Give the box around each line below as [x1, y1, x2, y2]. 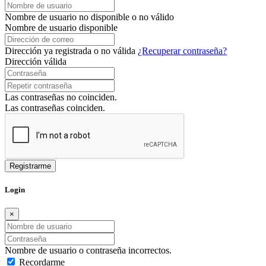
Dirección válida [5, 56, 66, 66]
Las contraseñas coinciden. [5, 102, 105, 113]
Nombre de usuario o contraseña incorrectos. [5, 245, 172, 256]
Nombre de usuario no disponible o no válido [5, 11, 174, 22]
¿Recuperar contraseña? [138, 45, 227, 56]
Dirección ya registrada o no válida [5, 45, 138, 56]
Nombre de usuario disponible [5, 22, 118, 33]
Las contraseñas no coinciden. [5, 91, 117, 102]
